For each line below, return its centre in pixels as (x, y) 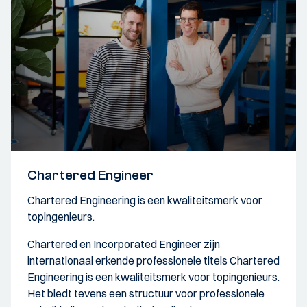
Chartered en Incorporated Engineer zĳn (124, 244)
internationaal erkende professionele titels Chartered (153, 261)
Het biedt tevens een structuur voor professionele (146, 294)
